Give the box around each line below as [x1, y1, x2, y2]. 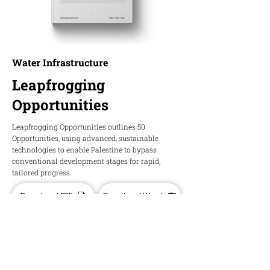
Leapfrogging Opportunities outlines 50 [12, 122, 145, 131]
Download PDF [20, 190, 72, 201]
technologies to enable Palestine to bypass [12, 145, 157, 154]
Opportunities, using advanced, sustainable [12, 133, 159, 143]
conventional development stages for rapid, [12, 156, 160, 166]
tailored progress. [12, 168, 72, 177]
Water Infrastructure [12, 56, 108, 69]
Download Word [103, 190, 163, 201]
